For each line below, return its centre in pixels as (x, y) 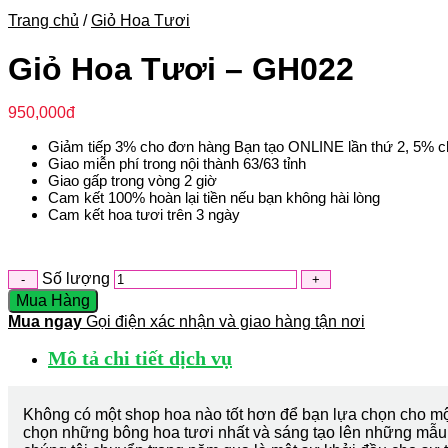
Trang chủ (43, 20)
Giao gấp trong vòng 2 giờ (132, 180)
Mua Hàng (53, 300)
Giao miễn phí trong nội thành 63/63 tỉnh (177, 163)
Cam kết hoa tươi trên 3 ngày (144, 214)
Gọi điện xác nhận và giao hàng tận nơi (225, 321)
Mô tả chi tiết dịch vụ (140, 357)
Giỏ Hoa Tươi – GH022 (181, 68)
